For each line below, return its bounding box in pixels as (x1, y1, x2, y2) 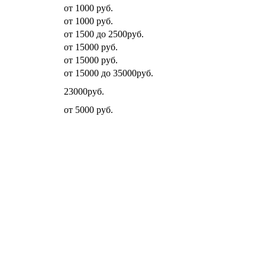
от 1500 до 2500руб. (64, 28, 144, 39)
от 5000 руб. (64, 104, 113, 115)
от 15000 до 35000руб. (64, 67, 153, 78)
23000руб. (64, 86, 104, 96)
